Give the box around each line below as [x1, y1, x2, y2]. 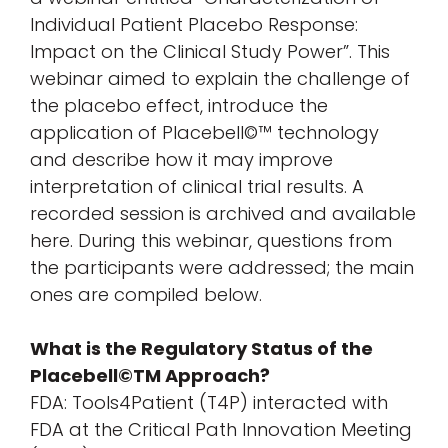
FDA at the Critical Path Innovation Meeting [30, 416, 412, 442]
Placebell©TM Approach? [30, 362, 270, 388]
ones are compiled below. [30, 281, 262, 307]
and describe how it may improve [30, 146, 333, 172]
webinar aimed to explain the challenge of [30, 65, 410, 91]
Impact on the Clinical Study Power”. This [30, 38, 390, 64]
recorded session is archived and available [30, 200, 416, 226]
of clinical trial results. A [153, 173, 364, 199]
